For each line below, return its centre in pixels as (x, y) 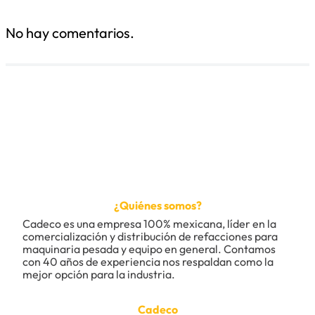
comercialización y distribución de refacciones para (151, 236)
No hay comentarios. (70, 33)
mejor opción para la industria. (99, 274)
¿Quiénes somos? (157, 205)
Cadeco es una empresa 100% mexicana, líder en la (150, 224)
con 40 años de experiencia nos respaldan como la (149, 262)
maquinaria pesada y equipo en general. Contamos (150, 249)
